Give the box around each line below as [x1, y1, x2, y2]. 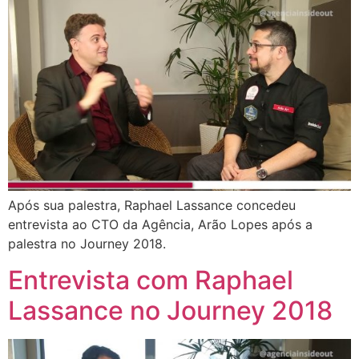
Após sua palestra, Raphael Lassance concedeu [8, 197, 296, 214]
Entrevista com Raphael [8, 264, 293, 296]
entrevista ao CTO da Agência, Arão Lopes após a [8, 216, 313, 233]
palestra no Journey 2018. [8, 236, 166, 252]
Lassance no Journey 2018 [8, 294, 333, 326]
